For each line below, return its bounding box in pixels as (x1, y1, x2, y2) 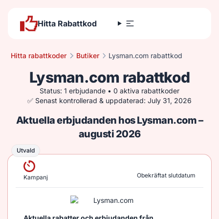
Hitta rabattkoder (11, 51, 66, 60)
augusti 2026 (78, 128, 141, 140)
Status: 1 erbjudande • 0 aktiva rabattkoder (40, 87, 179, 95)
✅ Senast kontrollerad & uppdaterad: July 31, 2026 (27, 96, 192, 105)
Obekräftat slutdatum (137, 172, 196, 179)
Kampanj (23, 174, 48, 181)
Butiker (76, 51, 99, 60)
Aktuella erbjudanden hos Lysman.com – (16, 114, 203, 126)
